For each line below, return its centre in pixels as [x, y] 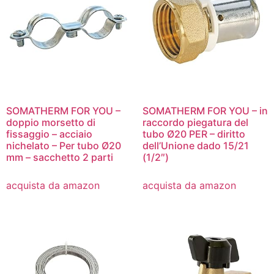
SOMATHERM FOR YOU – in [205, 111]
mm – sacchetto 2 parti [60, 157]
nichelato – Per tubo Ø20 [64, 146]
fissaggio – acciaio [49, 134]
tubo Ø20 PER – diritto [194, 134]
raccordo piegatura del [195, 123]
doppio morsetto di [51, 123]
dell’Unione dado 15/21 [195, 146]
